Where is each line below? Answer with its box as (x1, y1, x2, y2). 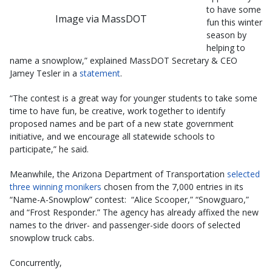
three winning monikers (10, 181, 101, 192)
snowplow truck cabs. (10, 232, 94, 243)
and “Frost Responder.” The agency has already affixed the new (10, 206, 259, 218)
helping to (206, 42, 245, 53)
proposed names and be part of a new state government (10, 118, 234, 129)
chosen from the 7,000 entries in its (101, 181, 243, 192)
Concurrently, (10, 257, 62, 268)
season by (206, 29, 246, 41)
